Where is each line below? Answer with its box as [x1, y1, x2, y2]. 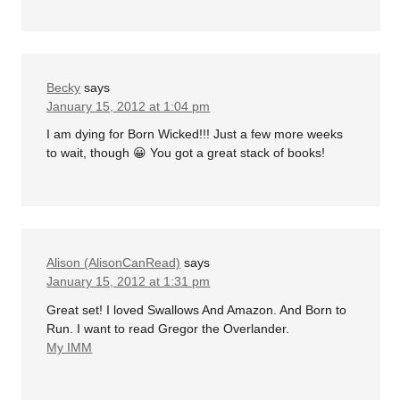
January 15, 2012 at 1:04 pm [46, 98, 211, 113]
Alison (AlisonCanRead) [46, 255, 181, 271]
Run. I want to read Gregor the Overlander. [46, 321, 290, 336]
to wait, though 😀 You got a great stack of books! [46, 146, 326, 161]
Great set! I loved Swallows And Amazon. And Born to [46, 302, 347, 317]
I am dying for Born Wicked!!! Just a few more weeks [46, 127, 344, 142]
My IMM [46, 339, 93, 354]
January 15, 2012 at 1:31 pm [46, 274, 211, 289]
